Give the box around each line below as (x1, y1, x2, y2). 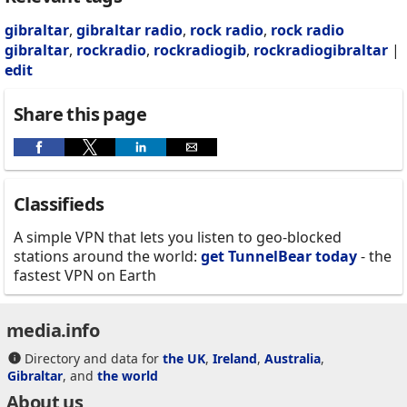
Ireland (212, 350, 257, 368)
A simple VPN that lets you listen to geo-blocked (14, 227, 342, 248)
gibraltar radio (76, 20, 183, 41)
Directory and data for (24, 350, 163, 368)
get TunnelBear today (201, 246, 357, 267)
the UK (162, 350, 205, 368)
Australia (263, 350, 321, 368)
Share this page (14, 102, 146, 127)
